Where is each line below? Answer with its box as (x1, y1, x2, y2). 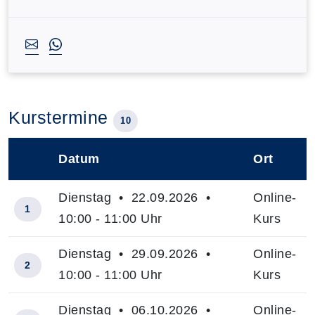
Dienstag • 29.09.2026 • (58, 247, 214, 261)
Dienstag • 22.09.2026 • (58, 191, 214, 205)
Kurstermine (8, 108, 113, 127)
